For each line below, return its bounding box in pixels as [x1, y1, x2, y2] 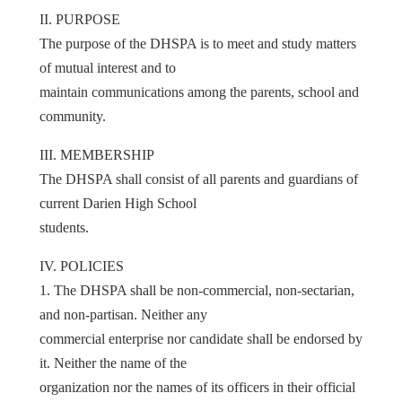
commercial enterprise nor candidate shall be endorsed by [39, 330, 363, 346]
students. [39, 219, 89, 235]
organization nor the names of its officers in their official [39, 379, 355, 395]
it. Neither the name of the [39, 354, 187, 371]
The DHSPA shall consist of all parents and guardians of [39, 170, 358, 187]
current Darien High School [39, 195, 197, 211]
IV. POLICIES [39, 258, 124, 274]
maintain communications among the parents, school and [39, 83, 359, 100]
